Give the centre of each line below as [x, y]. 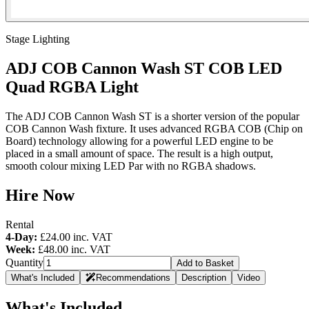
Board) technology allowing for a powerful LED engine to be [139, 141]
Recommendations [133, 277]
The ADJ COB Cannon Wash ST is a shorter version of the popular [152, 116]
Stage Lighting [38, 39]
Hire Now [40, 195]
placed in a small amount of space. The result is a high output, [139, 153]
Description [204, 277]
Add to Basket [205, 263]
